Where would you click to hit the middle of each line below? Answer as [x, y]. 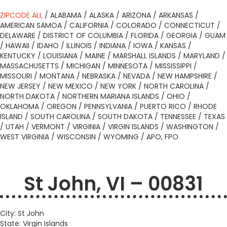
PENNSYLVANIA [108, 106]
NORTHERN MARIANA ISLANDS [111, 96]
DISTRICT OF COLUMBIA [83, 35]
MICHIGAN [83, 66]
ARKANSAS [176, 15]
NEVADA [137, 76]
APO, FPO [162, 137]
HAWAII [17, 46]
